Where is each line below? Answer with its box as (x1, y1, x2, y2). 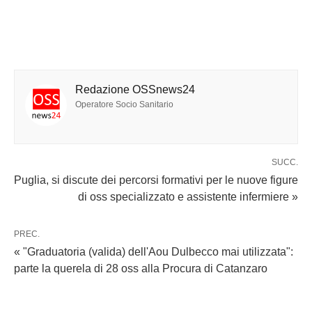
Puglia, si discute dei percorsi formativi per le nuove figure (14, 173, 298, 186)
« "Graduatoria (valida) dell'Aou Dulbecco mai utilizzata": (14, 245, 293, 258)
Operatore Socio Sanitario (75, 99, 173, 109)
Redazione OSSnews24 (75, 83, 195, 95)
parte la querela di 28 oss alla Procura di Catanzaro (14, 262, 267, 274)
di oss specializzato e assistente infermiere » (78, 190, 298, 203)
